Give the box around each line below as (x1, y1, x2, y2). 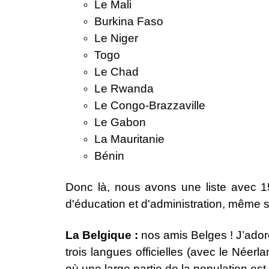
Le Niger (94, 32, 138, 45)
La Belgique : (65, 229, 138, 242)
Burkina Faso (94, 15, 163, 28)
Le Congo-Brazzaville (94, 99, 205, 112)
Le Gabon (94, 116, 146, 129)
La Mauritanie (94, 133, 165, 146)
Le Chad (94, 65, 139, 79)
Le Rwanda (94, 82, 154, 95)
